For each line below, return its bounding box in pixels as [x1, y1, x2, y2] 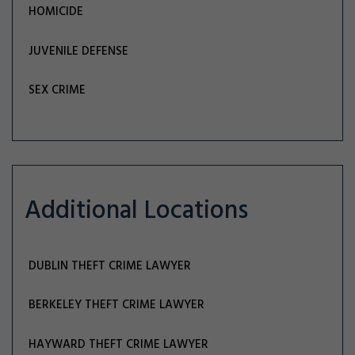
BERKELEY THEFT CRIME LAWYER [29, 296, 205, 315]
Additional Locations [25, 190, 248, 231]
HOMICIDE [29, 2, 84, 22]
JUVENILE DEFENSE [29, 41, 129, 61]
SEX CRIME [29, 81, 86, 101]
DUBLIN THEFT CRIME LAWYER [29, 256, 192, 276]
